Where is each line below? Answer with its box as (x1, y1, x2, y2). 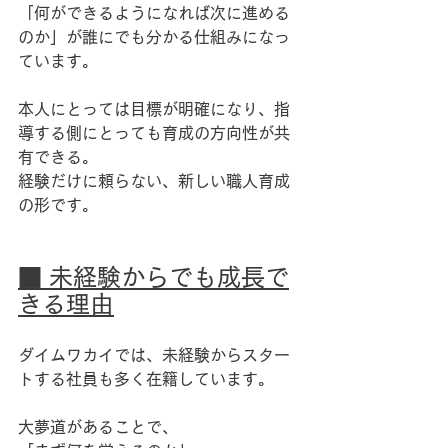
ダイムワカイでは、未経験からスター (18, 347, 290, 363)
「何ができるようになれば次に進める (18, 5, 290, 21)
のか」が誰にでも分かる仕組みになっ (18, 29, 290, 45)
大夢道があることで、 (18, 419, 178, 435)
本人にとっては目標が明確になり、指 (18, 101, 290, 117)
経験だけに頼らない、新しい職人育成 (18, 173, 290, 189)
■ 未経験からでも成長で (18, 265, 289, 289)
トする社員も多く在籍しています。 (18, 371, 274, 387)
